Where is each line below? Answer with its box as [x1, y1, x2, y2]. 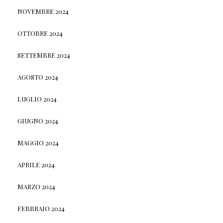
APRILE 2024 [17, 160, 55, 169]
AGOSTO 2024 [17, 72, 58, 81]
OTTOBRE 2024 [17, 28, 63, 37]
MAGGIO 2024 [17, 138, 59, 147]
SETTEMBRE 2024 [17, 50, 70, 59]
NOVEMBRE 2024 [17, 6, 69, 15]
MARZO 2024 [17, 182, 55, 191]
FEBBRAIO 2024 [17, 204, 65, 213]
